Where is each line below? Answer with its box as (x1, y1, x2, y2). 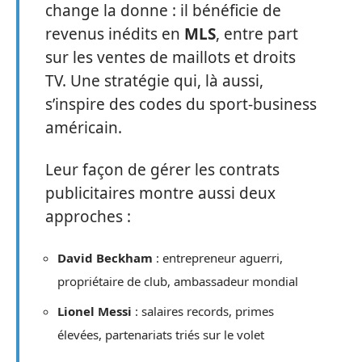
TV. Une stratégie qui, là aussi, (45, 70, 263, 92)
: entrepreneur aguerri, (153, 250, 283, 267)
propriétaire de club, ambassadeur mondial (57, 273, 298, 290)
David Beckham (57, 250, 153, 267)
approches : (45, 205, 131, 227)
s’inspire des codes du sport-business (45, 94, 317, 116)
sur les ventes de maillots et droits (45, 47, 296, 69)
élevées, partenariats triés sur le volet (57, 326, 264, 343)
